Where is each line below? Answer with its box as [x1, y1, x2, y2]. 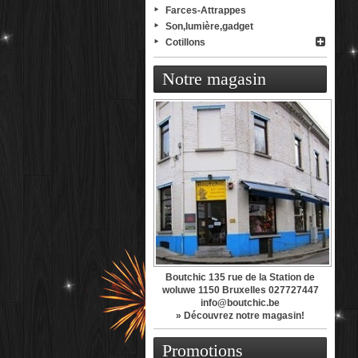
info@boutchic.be [201, 296, 280, 308]
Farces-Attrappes [165, 5, 246, 16]
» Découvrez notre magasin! [176, 309, 304, 321]
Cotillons [165, 37, 205, 48]
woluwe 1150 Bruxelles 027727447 [161, 284, 319, 296]
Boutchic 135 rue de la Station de [165, 271, 315, 283]
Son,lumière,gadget [165, 21, 253, 32]
